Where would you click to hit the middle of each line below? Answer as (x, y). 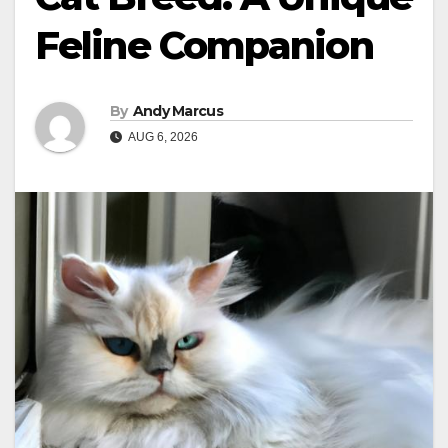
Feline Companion (204, 45)
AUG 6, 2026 (162, 137)
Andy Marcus (177, 111)
